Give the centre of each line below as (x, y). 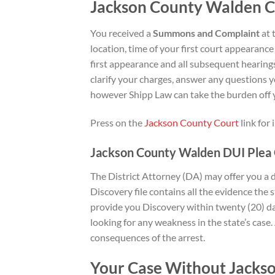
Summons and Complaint (206, 33)
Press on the (116, 122)
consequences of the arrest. (148, 238)
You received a (122, 33)
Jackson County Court (191, 122)
